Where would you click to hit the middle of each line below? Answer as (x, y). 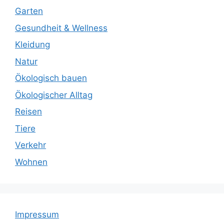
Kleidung (32, 44)
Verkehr (30, 145)
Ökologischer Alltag (54, 95)
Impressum (37, 214)
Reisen (28, 111)
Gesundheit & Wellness (61, 28)
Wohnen (31, 162)
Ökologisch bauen (51, 78)
